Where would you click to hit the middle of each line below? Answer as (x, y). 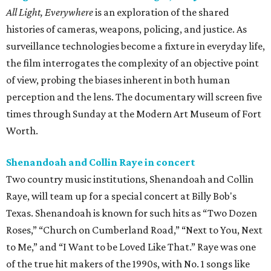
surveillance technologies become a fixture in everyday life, (135, 46)
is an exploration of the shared (161, 12)
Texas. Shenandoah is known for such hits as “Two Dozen (132, 213)
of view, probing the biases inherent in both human (118, 80)
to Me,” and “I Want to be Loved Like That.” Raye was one (131, 247)
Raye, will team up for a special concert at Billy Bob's (121, 196)
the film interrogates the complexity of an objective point (132, 63)
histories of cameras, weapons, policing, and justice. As (126, 29)
